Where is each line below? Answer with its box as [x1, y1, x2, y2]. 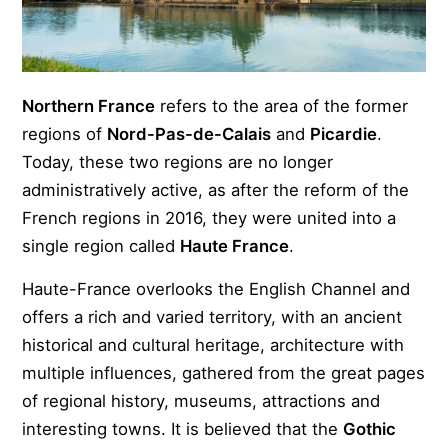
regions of [22, 123, 108, 144]
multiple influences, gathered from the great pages [22, 362, 426, 383]
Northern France [22, 95, 156, 116]
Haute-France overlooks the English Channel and [22, 278, 411, 299]
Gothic [343, 418, 397, 439]
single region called [22, 235, 181, 256]
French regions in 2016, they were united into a [22, 207, 397, 228]
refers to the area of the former [155, 95, 409, 116]
